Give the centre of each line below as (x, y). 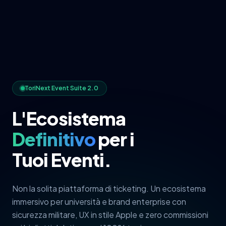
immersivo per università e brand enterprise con (99, 202)
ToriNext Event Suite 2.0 (62, 88)
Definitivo (54, 139)
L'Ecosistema (69, 118)
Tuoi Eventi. (62, 160)
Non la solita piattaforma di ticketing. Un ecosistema (109, 188)
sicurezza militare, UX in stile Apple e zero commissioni (110, 215)
